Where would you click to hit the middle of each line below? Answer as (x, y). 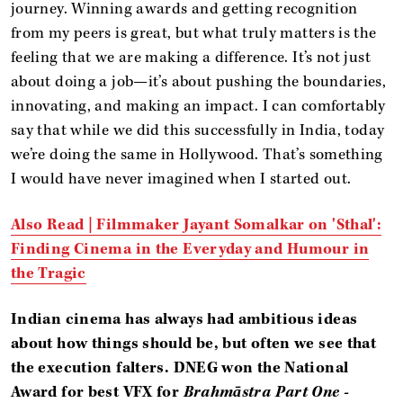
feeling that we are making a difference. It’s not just (191, 57)
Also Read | (54, 224)
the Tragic (49, 273)
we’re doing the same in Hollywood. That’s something (197, 154)
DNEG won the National (261, 367)
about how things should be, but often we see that (194, 343)
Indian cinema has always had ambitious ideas (184, 319)
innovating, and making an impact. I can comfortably (198, 106)
